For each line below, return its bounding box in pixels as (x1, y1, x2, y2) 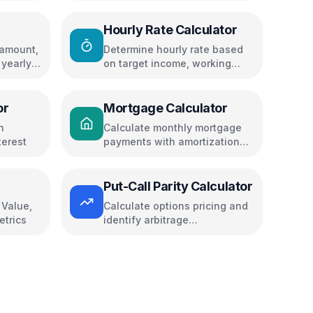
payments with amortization (103, 136, 240, 147)
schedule (103, 150, 149, 161)
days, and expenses (103, 71, 202, 83)
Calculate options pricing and (103, 200, 248, 212)
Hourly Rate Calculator (103, 22, 238, 37)
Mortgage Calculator (103, 101, 228, 115)
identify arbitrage (103, 214, 189, 226)
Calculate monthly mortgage (103, 122, 242, 133)
